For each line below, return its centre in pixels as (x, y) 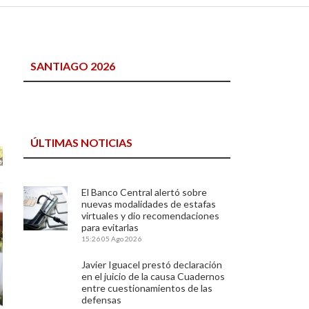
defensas (102, 300)
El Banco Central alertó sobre (144, 192)
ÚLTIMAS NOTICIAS (82, 142)
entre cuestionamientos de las (147, 288)
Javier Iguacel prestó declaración (152, 265)
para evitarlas (110, 227)
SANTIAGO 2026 (73, 66)
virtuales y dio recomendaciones (151, 216)
